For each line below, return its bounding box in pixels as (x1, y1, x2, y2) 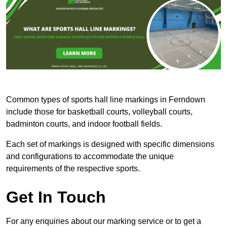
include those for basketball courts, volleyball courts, (6, 107, 193, 117)
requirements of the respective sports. (6, 164, 140, 173)
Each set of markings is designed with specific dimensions (6, 140, 214, 149)
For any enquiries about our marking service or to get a (6, 217, 201, 226)
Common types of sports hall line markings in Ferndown (6, 95, 205, 104)
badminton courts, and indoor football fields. (6, 120, 162, 129)
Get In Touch (6, 188, 106, 207)
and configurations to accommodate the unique (6, 152, 174, 161)
